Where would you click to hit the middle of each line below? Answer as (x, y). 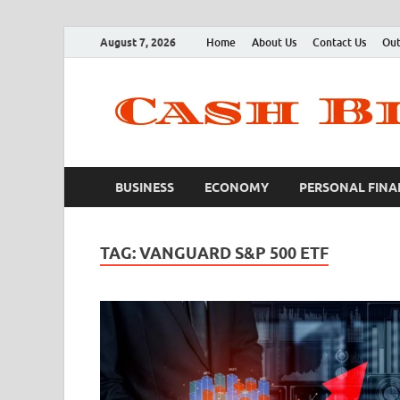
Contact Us (339, 42)
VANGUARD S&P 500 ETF (234, 253)
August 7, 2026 (138, 42)
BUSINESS (145, 187)
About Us (274, 42)
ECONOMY (237, 187)
